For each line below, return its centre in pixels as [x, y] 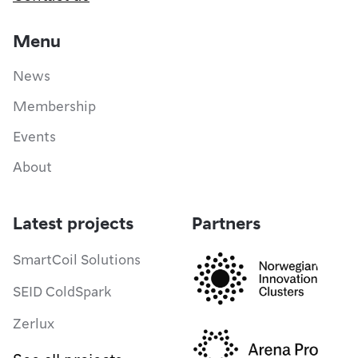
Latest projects [73, 222]
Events [34, 135]
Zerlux [34, 322]
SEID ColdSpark [62, 290]
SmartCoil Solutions [77, 258]
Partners [226, 222]
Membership [54, 105]
